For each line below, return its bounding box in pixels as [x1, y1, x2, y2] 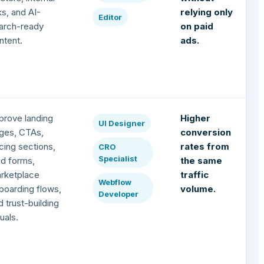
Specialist [98, 154, 138, 164]
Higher [180, 113, 211, 124]
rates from [180, 141, 230, 153]
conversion [180, 127, 232, 138]
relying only [180, 6, 233, 18]
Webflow [98, 177, 132, 187]
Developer [98, 189, 139, 199]
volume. [180, 183, 216, 195]
